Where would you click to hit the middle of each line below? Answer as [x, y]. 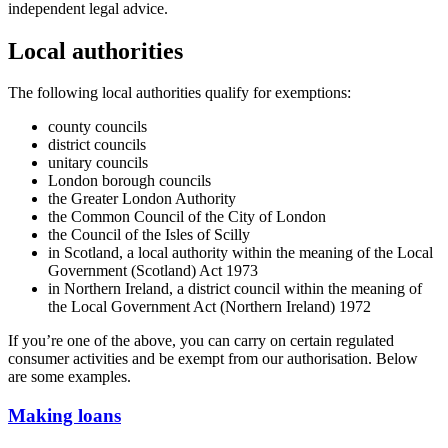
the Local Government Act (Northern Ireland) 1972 [209, 307]
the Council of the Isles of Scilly [149, 235]
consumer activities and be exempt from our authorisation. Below [213, 359]
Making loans [64, 416]
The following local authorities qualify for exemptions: [179, 93]
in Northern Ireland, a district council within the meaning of [235, 289]
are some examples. [69, 377]
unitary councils [98, 163]
